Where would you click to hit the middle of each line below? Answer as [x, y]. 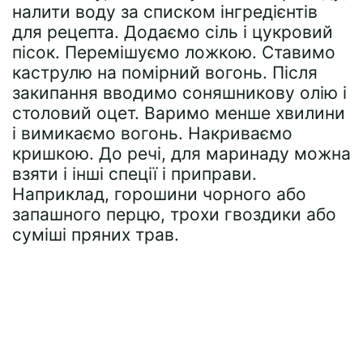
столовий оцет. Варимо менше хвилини [179, 113]
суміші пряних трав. [96, 234]
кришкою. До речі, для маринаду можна [181, 153]
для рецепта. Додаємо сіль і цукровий [173, 32]
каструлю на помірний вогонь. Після [165, 72]
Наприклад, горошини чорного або [159, 194]
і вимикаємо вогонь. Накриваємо [152, 133]
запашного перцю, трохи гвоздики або [174, 214]
